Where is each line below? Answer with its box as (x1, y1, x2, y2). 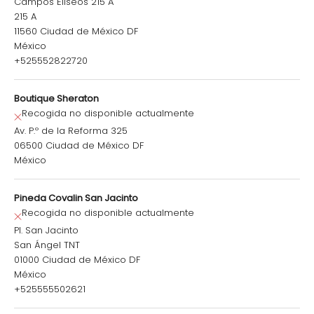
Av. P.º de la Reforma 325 (14, 124, 128, 138)
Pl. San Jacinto (14, 224, 78, 238)
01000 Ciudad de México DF (14, 253, 140, 267)
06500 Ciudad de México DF (14, 139, 144, 153)
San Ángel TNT (14, 238, 80, 252)
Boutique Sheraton (14, 92, 99, 106)
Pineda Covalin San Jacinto (14, 191, 138, 205)
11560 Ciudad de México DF (14, 25, 138, 39)
